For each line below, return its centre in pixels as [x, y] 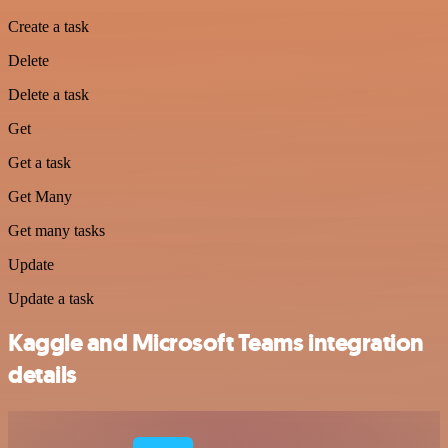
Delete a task [48, 94]
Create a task [48, 26]
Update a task [51, 298]
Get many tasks [56, 230]
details [42, 375]
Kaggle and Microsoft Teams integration [216, 343]
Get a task [39, 162]
